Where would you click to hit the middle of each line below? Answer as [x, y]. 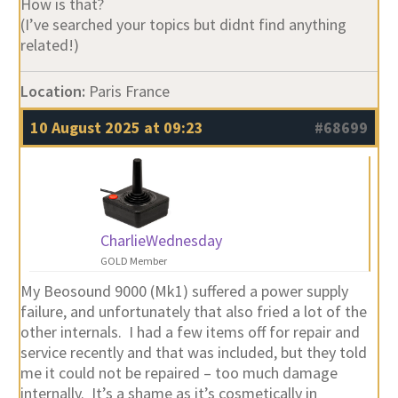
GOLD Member [133, 260]
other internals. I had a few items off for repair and [190, 331]
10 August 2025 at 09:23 [116, 127]
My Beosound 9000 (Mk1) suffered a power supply [184, 291]
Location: [52, 91]
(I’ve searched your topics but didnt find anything [183, 24]
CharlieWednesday [161, 240]
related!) [49, 44]
